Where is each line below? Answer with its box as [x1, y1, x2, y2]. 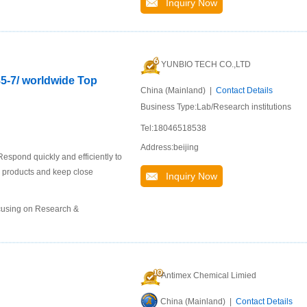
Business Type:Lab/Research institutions [140, 102, 291, 112]
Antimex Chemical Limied [161, 271, 256, 281]
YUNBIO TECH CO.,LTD [161, 60, 251, 69]
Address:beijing [140, 143, 199, 152]
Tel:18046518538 [140, 123, 206, 133]
